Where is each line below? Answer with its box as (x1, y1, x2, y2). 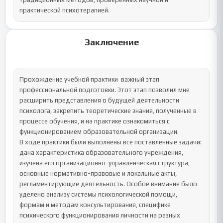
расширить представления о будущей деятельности (19, 97, 180, 104)
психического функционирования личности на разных (19, 212, 181, 219)
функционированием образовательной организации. (19, 128, 179, 135)
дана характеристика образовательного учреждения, (19, 149, 184, 156)
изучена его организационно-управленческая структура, (19, 159, 190, 167)
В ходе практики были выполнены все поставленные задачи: (19, 138, 202, 146)
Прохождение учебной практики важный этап (19, 76, 160, 83)
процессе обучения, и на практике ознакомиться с (19, 117, 170, 125)
